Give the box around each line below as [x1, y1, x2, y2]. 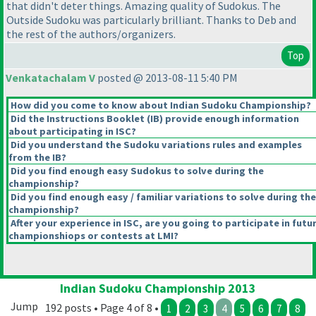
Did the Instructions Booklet [8, 112, 147, 126]
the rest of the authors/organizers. [6, 26, 176, 41]
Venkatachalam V [6, 71, 95, 85]
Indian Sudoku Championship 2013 [60, 280, 256, 297]
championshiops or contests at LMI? [8, 229, 178, 243]
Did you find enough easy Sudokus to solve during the [8, 164, 264, 178]
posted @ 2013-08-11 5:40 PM [95, 71, 238, 85]
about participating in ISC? [8, 125, 136, 138]
